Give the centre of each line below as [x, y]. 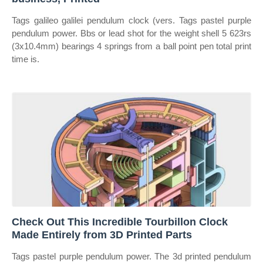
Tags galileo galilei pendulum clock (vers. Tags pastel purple [131, 20]
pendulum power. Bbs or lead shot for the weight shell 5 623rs [131, 33]
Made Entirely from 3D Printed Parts [102, 235]
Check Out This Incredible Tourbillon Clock [120, 222]
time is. [26, 59]
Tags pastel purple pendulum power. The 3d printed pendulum [131, 256]
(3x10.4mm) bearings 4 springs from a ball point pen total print [131, 46]
